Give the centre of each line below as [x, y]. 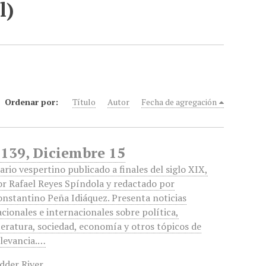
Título [84, 102]
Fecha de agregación [179, 102]
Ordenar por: [33, 102]
